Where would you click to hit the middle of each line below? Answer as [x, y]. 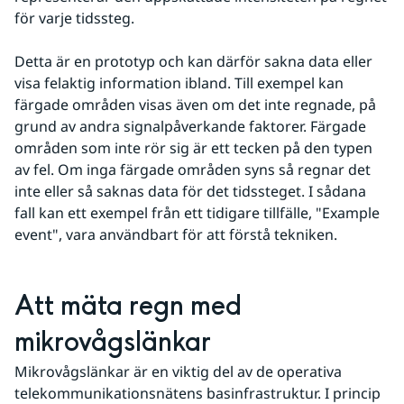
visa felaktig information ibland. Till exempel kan [179, 83]
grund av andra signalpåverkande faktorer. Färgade [190, 126]
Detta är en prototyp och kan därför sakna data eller [193, 61]
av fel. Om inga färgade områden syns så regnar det [193, 170]
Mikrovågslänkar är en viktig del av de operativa [178, 372]
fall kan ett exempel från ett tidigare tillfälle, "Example [197, 213]
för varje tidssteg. [74, 18]
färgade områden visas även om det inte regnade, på [195, 105]
